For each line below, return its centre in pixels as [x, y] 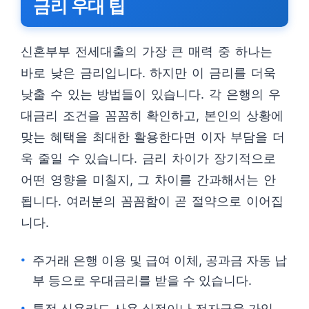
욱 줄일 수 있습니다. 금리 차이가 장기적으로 [148, 158]
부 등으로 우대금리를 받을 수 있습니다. [142, 280]
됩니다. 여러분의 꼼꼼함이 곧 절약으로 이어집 [152, 201]
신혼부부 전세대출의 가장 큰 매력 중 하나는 [147, 51]
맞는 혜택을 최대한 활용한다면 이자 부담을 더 [153, 137]
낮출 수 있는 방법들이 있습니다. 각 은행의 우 [151, 94]
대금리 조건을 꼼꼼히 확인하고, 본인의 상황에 [152, 116]
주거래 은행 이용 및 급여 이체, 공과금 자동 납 [160, 260]
